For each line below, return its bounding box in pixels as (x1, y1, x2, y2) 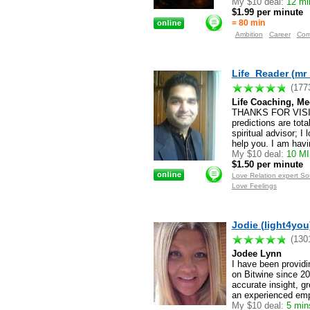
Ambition (235, 30, 263, 39)
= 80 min (231, 19, 265, 28)
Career (268, 30, 291, 39)
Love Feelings (231, 182, 277, 190)
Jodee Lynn (231, 248, 282, 259)
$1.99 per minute (231, 7, 303, 18)
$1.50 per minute (231, 159, 303, 170)
